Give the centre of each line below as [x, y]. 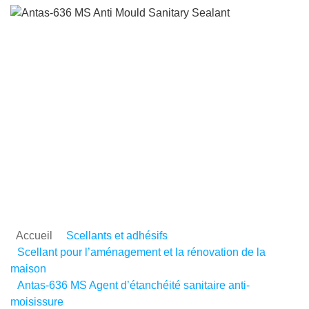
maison [28, 269]
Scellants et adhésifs [117, 236]
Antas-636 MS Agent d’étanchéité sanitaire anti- [133, 285]
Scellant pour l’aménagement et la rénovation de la [141, 252]
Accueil [34, 236]
